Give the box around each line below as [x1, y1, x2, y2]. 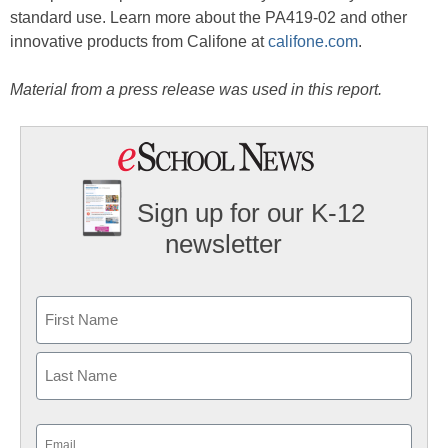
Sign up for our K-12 [137, 198, 366, 229]
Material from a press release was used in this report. [10, 81, 382, 98]
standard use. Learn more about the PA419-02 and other [10, 9, 407, 26]
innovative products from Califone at [10, 33, 268, 50]
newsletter [165, 229, 283, 260]
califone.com [268, 33, 358, 50]
